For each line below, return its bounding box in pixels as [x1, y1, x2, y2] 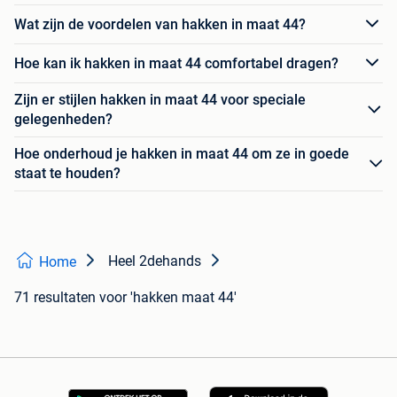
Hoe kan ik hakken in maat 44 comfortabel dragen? [14, 54, 339, 72]
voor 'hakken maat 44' [99, 289, 237, 307]
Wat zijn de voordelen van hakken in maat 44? [14, 15, 306, 33]
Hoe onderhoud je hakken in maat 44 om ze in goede [14, 145, 349, 163]
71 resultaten [14, 289, 96, 307]
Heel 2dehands [108, 253, 201, 270]
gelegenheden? [14, 111, 113, 128]
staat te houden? [14, 165, 121, 183]
